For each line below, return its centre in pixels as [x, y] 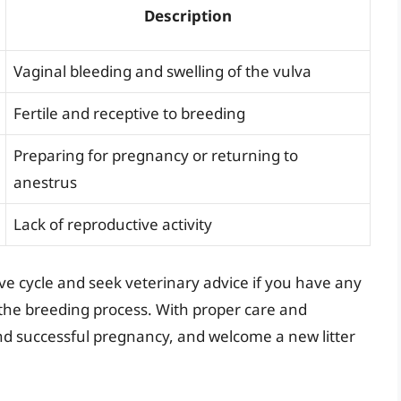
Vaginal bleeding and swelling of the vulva [162, 72]
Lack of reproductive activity [113, 225]
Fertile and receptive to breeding [129, 114]
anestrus [45, 183]
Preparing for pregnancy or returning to [156, 156]
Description [188, 16]
